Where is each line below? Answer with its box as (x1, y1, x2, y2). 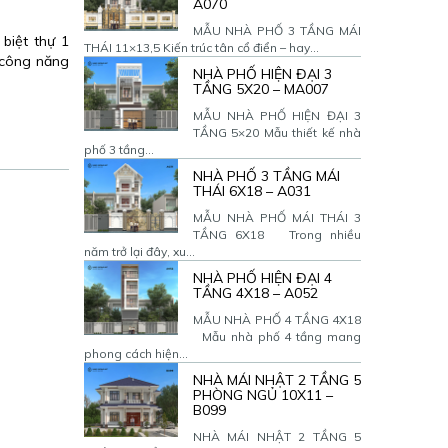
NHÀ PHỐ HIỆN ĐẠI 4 (192, 269, 332, 287)
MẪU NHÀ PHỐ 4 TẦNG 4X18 (192, 312, 361, 327)
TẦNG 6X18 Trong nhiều (192, 227, 361, 242)
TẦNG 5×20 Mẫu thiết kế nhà (192, 125, 361, 140)
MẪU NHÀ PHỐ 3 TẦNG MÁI (192, 23, 361, 38)
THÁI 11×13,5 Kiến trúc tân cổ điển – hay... (83, 40, 319, 55)
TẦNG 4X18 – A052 (192, 284, 318, 302)
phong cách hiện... (83, 346, 188, 361)
